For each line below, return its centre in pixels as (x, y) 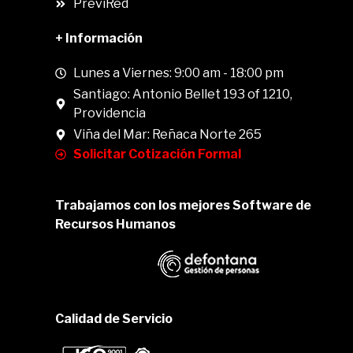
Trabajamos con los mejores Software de (183, 206)
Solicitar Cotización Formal (157, 154)
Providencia (109, 113)
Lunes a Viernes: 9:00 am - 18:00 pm (178, 73)
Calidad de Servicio (114, 319)
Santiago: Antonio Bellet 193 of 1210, (182, 95)
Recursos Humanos (115, 225)
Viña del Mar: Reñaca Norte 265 (167, 135)
